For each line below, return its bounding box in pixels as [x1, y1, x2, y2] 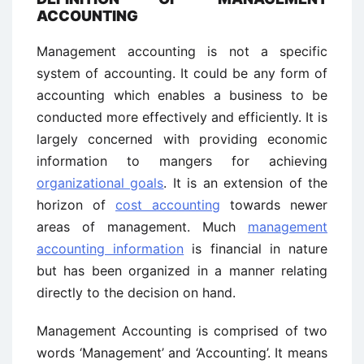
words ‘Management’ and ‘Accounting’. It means [37, 344, 327, 361]
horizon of [37, 197, 115, 213]
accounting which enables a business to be [37, 87, 327, 103]
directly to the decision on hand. [37, 284, 236, 301]
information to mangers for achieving [37, 153, 327, 169]
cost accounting [115, 197, 220, 213]
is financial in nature [184, 240, 328, 257]
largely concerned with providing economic [37, 131, 327, 147]
